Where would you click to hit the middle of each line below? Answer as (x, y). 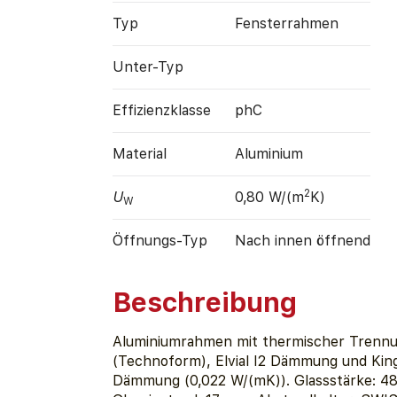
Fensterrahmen (286, 23)
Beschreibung (204, 303)
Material (139, 153)
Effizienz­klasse (161, 110)
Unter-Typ (148, 66)
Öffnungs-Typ (160, 240)
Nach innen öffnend (302, 240)
